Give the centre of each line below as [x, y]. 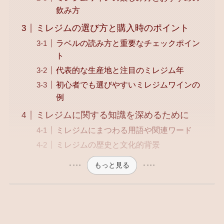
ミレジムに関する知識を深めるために [112, 115]
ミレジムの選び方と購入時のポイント [112, 28]
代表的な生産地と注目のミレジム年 [120, 70]
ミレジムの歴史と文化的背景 [108, 145]
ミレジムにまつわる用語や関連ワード [124, 130]
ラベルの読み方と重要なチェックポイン [128, 43]
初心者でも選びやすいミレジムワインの [128, 85]
